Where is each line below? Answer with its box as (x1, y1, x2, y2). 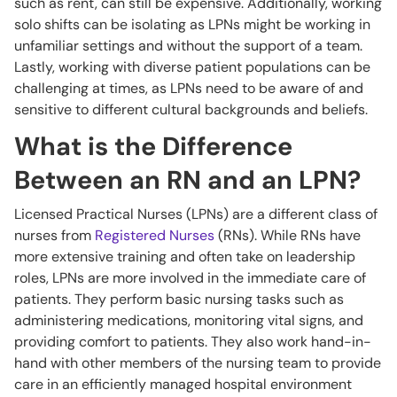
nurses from (14, 226, 95, 245)
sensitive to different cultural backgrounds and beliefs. (14, 100, 368, 119)
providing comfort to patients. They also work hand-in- (14, 332, 371, 351)
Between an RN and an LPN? (14, 163, 361, 197)
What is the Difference (14, 129, 292, 163)
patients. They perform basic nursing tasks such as (14, 290, 344, 308)
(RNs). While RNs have (214, 226, 361, 245)
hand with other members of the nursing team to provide (14, 354, 381, 372)
